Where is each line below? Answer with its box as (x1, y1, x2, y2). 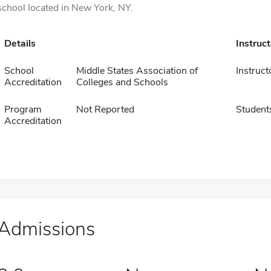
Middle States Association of (76, 64, 198, 77)
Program (4, 103, 42, 116)
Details (4, 37, 36, 50)
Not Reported (76, 103, 134, 116)
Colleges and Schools (76, 76, 168, 89)
